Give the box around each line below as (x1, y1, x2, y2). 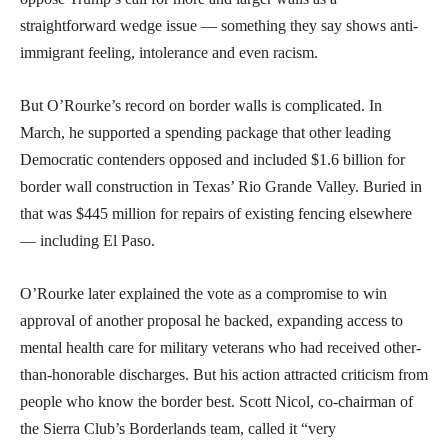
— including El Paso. (20, 231, 155, 249)
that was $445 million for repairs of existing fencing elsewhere (20, 204, 412, 222)
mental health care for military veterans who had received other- (20, 338, 421, 356)
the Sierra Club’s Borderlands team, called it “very (20, 419, 336, 437)
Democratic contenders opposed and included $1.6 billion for (20, 150, 405, 168)
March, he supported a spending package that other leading (20, 123, 391, 141)
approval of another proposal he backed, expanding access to (20, 311, 403, 329)
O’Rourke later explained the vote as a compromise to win (20, 284, 387, 302)
